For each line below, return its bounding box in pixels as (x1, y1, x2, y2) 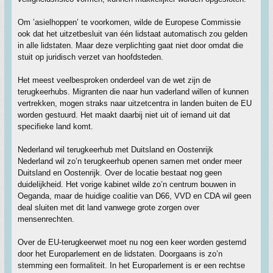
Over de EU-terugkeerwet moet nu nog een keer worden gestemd (18, 238, 246, 247)
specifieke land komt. (18, 122, 93, 131)
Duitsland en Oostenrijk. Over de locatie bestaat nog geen (18, 168, 222, 177)
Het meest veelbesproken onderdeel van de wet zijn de (18, 76, 211, 85)
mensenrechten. (18, 214, 74, 224)
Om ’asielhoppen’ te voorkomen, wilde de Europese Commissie (18, 18, 241, 27)
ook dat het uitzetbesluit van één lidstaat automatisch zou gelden (18, 29, 247, 38)
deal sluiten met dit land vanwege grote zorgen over (18, 203, 199, 212)
